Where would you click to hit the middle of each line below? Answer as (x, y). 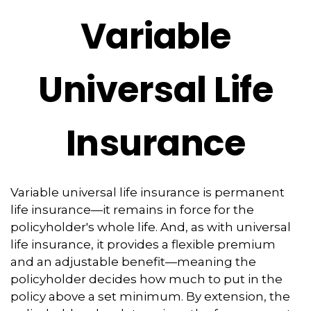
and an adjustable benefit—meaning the (133, 262)
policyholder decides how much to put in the (146, 279)
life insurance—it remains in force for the (132, 210)
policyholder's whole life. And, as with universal (151, 227)
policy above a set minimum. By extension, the (150, 296)
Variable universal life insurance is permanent (148, 192)
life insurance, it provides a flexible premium (143, 244)
